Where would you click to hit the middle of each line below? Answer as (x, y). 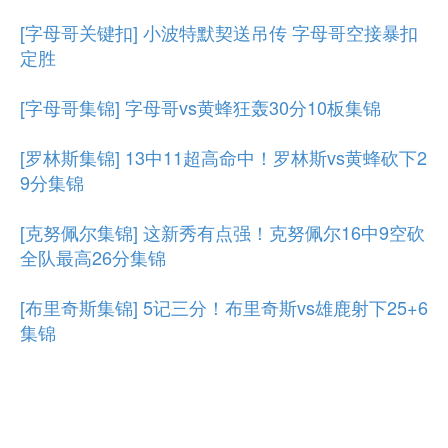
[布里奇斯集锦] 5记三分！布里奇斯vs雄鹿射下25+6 (224, 307)
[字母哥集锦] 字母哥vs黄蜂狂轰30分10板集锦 (200, 107)
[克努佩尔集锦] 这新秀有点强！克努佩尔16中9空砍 (222, 232)
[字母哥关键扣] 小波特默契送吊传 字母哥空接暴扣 (219, 32)
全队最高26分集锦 (93, 257)
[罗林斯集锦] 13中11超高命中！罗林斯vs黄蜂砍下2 (223, 157)
